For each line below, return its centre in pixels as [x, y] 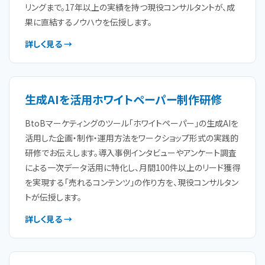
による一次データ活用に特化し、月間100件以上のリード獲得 [132, 167]
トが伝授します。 [53, 197]
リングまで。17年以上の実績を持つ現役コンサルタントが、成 [130, 7]
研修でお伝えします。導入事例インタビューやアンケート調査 [131, 153]
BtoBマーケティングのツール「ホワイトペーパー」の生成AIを [132, 123]
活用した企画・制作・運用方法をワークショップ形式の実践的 [132, 138]
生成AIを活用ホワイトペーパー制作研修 [123, 99]
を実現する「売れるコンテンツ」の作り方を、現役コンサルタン [132, 182]
